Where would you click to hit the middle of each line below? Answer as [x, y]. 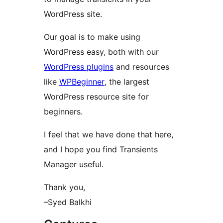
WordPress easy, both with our [101, 52]
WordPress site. [73, 14]
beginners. [63, 111]
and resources [141, 66]
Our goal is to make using [92, 37]
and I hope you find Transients [101, 149]
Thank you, [64, 187]
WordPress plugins [79, 66]
